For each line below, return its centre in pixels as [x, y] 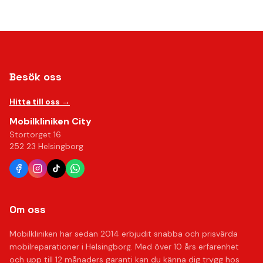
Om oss [28, 209]
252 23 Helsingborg [46, 146]
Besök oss [36, 77]
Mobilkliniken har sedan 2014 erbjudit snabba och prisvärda [124, 234]
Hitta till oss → [40, 102]
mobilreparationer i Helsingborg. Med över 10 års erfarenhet [124, 247]
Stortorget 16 [35, 134]
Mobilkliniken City [50, 121]
